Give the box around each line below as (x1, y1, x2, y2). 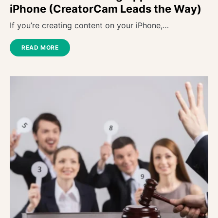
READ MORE (21, 44, 59, 52)
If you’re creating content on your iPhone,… (10, 20, 169, 31)
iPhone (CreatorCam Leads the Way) (10, 2, 201, 16)
